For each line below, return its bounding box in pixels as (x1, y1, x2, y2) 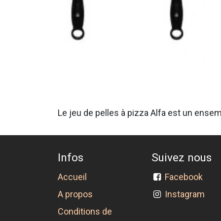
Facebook (165, 172, 207, 183)
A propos (58, 189, 93, 200)
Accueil (58, 172, 87, 183)
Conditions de (58, 206, 112, 217)
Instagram (165, 189, 205, 200)
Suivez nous (151, 151, 212, 164)
